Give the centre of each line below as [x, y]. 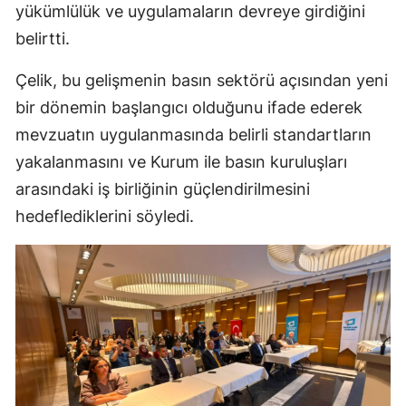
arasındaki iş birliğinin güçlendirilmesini [163, 189]
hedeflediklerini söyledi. [105, 217]
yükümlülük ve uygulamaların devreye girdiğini [190, 12]
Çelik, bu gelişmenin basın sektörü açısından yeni [202, 81]
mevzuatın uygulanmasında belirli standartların [193, 135]
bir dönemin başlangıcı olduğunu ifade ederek [189, 108]
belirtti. [43, 39]
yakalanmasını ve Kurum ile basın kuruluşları [181, 162]
